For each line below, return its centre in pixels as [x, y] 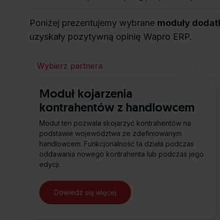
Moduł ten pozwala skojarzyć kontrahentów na [115, 123]
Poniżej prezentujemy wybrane [93, 23]
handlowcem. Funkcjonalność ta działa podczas [117, 144]
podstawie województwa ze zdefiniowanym [110, 134]
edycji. [50, 165]
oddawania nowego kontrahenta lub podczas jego [122, 154]
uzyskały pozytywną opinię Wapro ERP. [111, 37]
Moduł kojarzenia [86, 94]
